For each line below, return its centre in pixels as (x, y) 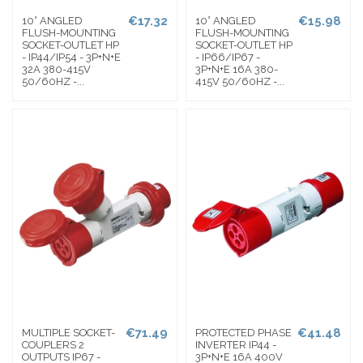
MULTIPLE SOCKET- (69, 333)
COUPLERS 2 (53, 345)
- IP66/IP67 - (227, 58)
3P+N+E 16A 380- (236, 70)
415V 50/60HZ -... (239, 82)
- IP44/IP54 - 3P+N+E (72, 58)
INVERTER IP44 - (235, 345)
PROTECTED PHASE (243, 333)
